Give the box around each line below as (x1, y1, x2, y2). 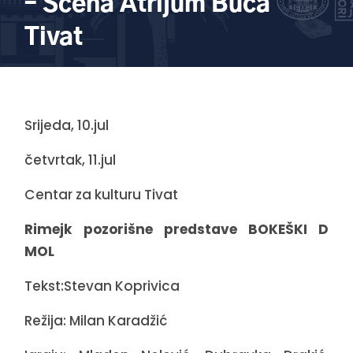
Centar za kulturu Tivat (24, 185, 179, 205)
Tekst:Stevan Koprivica (24, 277, 180, 296)
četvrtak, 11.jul (24, 150, 117, 170)
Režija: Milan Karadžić (24, 311, 168, 331)
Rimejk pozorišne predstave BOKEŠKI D (24, 220, 329, 240)
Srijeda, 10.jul (24, 116, 110, 136)
